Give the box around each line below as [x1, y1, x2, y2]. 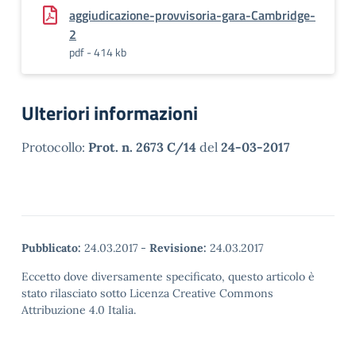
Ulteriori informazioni [21, 99, 198, 127]
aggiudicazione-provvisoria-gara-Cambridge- [69, 6, 315, 25]
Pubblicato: [21, 241, 81, 255]
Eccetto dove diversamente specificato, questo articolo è [21, 269, 315, 284]
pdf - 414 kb [69, 44, 126, 60]
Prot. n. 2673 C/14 [88, 139, 196, 155]
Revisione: [149, 241, 207, 255]
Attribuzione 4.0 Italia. [21, 303, 136, 317]
